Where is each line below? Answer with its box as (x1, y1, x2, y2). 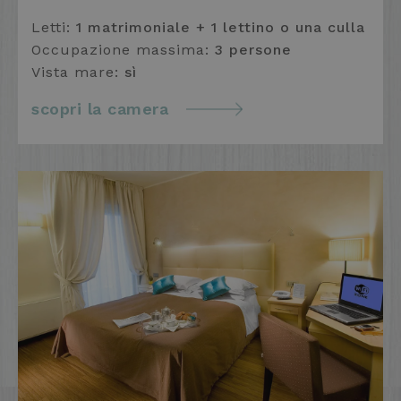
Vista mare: (31, 64, 124, 81)
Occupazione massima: (31, 41, 215, 59)
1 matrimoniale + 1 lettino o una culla (76, 19, 365, 37)
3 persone (215, 41, 292, 59)
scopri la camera (31, 99, 168, 119)
